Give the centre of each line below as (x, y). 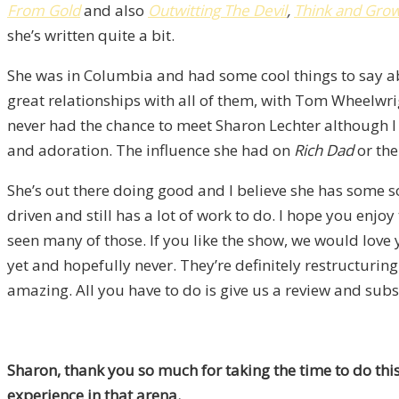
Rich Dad (324, 151)
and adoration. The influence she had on (151, 151)
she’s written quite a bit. (91, 36)
